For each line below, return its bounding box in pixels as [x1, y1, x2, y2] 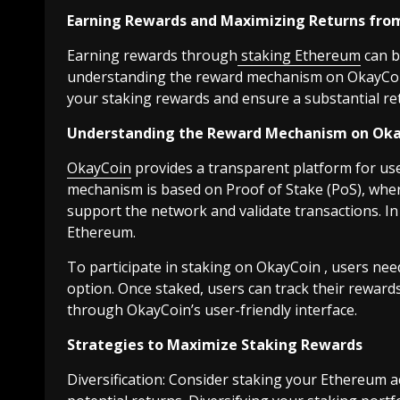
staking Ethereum [237, 46, 361, 66]
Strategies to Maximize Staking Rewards [67, 335, 362, 355]
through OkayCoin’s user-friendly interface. [67, 300, 357, 321]
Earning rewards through [67, 46, 237, 66]
